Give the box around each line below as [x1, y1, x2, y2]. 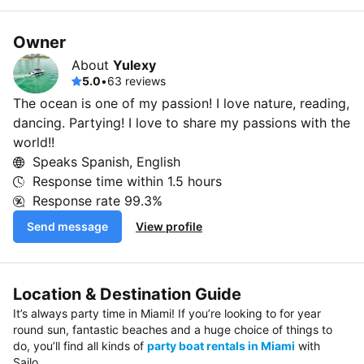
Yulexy [113, 57, 156, 74]
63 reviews [107, 74, 166, 89]
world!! [13, 134, 54, 151]
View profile [136, 219, 202, 234]
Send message [27, 219, 108, 234]
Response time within [32, 173, 167, 190]
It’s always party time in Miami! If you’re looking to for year [13, 306, 321, 321]
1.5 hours [167, 173, 222, 190]
